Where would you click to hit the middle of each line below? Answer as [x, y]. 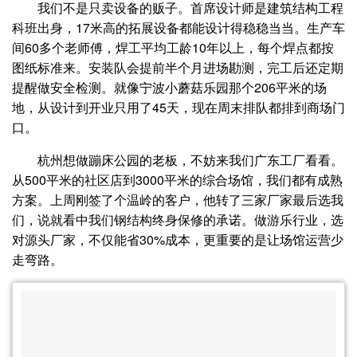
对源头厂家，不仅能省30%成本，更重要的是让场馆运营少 [178, 240]
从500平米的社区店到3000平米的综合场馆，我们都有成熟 [177, 180]
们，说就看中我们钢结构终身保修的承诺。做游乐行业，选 [178, 220]
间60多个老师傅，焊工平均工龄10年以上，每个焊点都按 [173, 48]
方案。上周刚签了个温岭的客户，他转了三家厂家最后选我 [178, 200]
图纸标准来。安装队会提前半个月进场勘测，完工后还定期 [178, 68]
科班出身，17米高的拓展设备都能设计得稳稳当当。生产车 [178, 28]
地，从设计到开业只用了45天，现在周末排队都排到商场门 [178, 108]
